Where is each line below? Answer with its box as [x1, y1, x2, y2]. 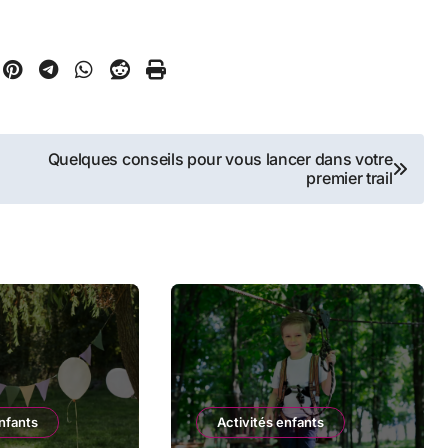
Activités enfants [216, 414, 324, 431]
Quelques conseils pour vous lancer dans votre [47, 149, 393, 170]
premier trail [306, 168, 393, 189]
